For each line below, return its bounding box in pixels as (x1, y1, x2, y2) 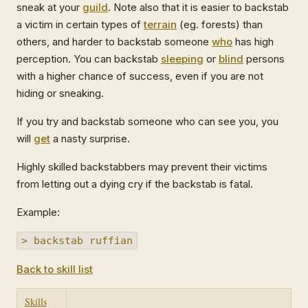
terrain (144, 18, 177, 31)
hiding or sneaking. (16, 87, 104, 100)
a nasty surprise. (50, 132, 130, 145)
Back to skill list (16, 263, 93, 276)
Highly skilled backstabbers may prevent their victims (16, 160, 267, 173)
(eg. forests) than (177, 18, 263, 31)
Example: (16, 206, 60, 219)
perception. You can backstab (16, 52, 161, 65)
